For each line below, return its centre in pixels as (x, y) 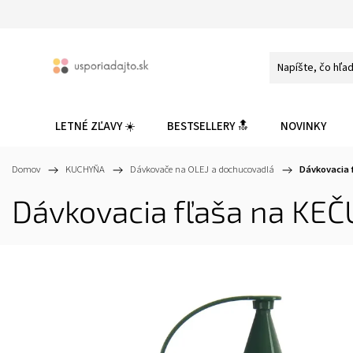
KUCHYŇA (85, 169)
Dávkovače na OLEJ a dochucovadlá (202, 169)
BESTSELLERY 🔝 (208, 126)
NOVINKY (303, 126)
